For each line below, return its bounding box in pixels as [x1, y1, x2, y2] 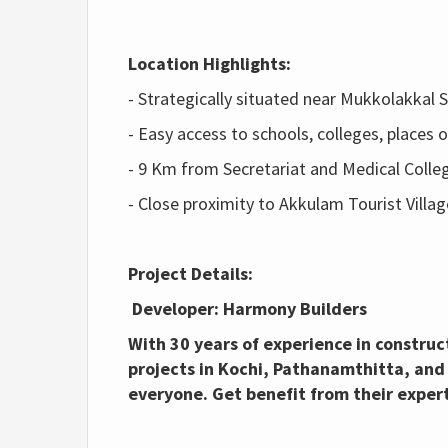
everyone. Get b [128, 382, 256, 405]
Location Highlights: [128, 52, 291, 75]
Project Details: [128, 262, 253, 285]
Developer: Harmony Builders [128, 297, 367, 320]
